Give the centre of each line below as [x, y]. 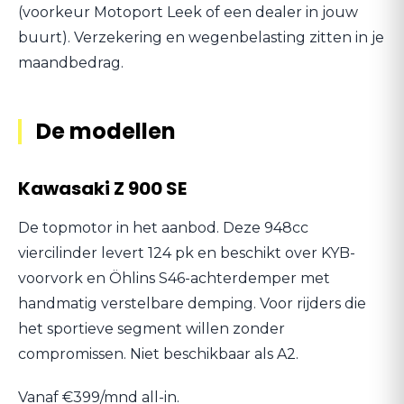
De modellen [106, 131]
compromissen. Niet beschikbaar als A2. [158, 354]
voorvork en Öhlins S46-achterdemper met [174, 278]
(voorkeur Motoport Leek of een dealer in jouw [188, 12]
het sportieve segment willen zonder [151, 329]
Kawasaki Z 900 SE [102, 188]
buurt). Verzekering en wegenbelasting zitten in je [201, 37]
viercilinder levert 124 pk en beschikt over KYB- [187, 253]
